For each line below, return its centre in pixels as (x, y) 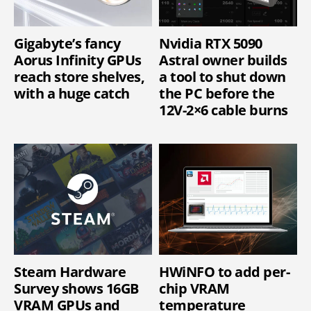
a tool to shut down (222, 77)
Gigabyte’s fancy (67, 44)
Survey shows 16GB (76, 288)
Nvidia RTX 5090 (211, 44)
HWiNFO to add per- (224, 271)
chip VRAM (194, 288)
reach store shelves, (79, 77)
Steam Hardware (70, 271)
